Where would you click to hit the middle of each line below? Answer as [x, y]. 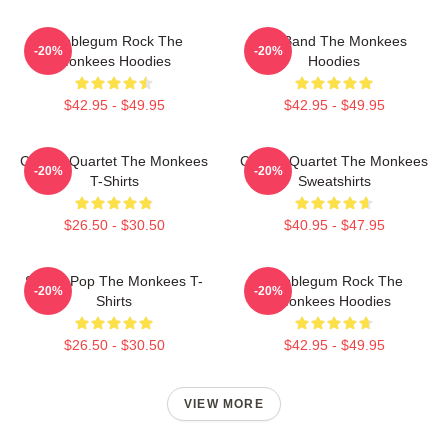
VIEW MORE [224, 404]
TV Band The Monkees [334, 41]
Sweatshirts [334, 181]
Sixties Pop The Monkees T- [114, 281]
